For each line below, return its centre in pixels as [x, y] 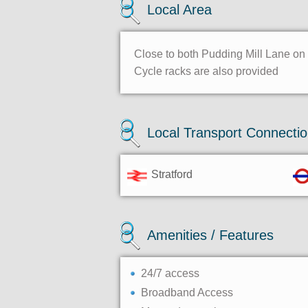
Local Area [179, 10]
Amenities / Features [210, 235]
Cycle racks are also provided [206, 71]
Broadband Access [187, 293]
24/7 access [170, 273]
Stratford [172, 174]
